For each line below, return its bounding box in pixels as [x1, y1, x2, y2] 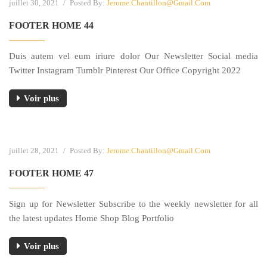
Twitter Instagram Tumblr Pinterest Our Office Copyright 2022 [9, 65, 241, 75]
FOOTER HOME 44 [9, 20, 94, 30]
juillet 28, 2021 [9, 145, 61, 155]
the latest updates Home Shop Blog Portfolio [9, 213, 174, 223]
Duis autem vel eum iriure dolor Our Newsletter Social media [9, 51, 258, 61]
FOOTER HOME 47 [9, 167, 94, 178]
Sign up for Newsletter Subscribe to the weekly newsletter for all [9, 198, 258, 209]
